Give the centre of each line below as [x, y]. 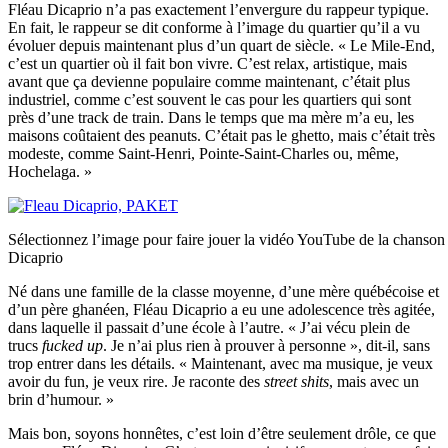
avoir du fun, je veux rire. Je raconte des [136, 381]
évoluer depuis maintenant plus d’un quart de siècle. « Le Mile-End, [221, 45]
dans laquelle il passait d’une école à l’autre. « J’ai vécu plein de [209, 327]
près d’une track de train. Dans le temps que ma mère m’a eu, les [211, 117]
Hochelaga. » [50, 171]
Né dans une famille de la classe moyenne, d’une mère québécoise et [223, 291]
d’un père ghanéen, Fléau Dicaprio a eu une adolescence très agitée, [221, 309]
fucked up [72, 345]
